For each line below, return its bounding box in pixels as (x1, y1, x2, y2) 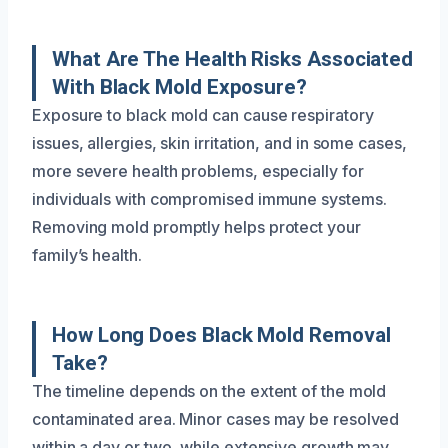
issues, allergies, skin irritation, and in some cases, (32, 133, 407, 153)
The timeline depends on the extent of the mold (32, 381, 387, 401)
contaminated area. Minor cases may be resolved (32, 409, 400, 429)
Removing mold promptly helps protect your (32, 217, 361, 237)
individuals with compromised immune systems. (32, 189, 387, 209)
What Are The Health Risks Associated (52, 47, 414, 71)
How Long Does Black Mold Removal (52, 323, 391, 347)
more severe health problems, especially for (32, 161, 364, 181)
